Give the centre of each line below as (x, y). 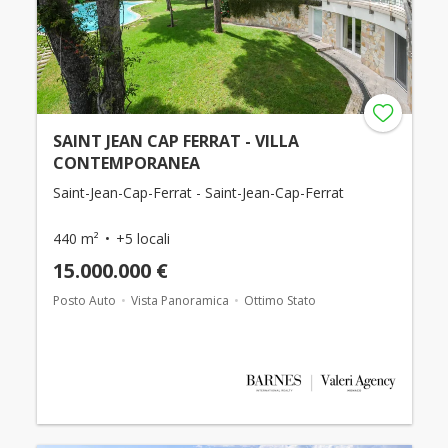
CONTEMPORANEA (126, 163)
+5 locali (142, 238)
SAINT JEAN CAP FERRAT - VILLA (175, 141)
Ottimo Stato (279, 300)
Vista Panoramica (179, 300)
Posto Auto (84, 300)
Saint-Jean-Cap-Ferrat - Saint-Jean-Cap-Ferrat (198, 192)
